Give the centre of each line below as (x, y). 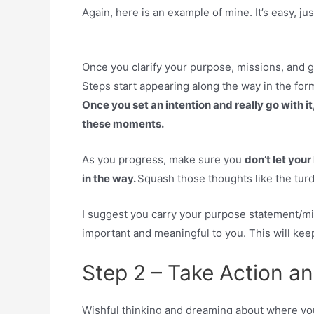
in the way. (110, 178)
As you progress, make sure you (163, 159)
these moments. (123, 124)
